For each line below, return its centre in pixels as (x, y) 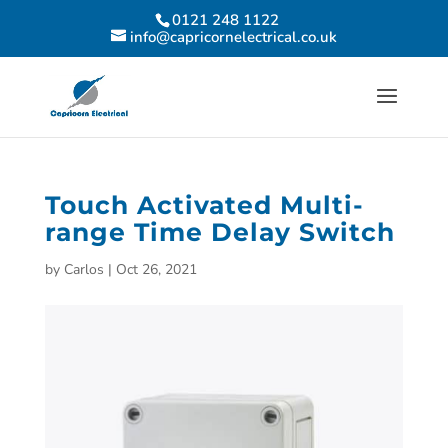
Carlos (83, 269)
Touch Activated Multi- (204, 205)
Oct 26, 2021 (156, 269)
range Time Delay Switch (219, 232)
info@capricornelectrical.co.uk (233, 37)
